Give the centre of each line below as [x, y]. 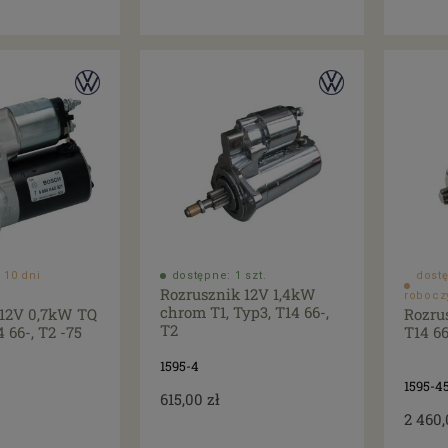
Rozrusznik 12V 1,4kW [237, 294]
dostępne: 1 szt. [219, 276]
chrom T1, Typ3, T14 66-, [244, 312]
